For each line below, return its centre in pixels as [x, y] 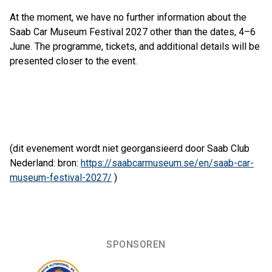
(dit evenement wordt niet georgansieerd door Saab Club [130, 148]
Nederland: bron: [45, 163]
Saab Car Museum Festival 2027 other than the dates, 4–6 [133, 32]
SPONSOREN [136, 244]
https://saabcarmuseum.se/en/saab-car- [167, 163]
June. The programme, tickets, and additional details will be [135, 46]
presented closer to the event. [73, 61]
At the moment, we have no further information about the [128, 17]
